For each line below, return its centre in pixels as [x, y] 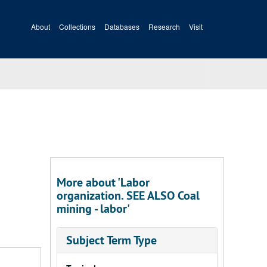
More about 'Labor [103, 182]
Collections [77, 27]
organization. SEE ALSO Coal [128, 195]
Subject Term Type [111, 240]
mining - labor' [93, 209]
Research [164, 27]
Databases [122, 27]
